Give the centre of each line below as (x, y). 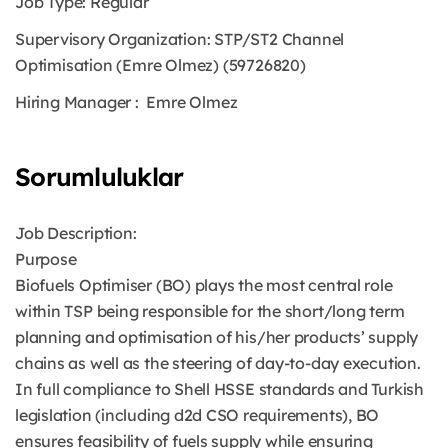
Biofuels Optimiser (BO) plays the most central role (204, 285)
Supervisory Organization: (113, 39)
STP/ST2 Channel (277, 39)
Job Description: (76, 233)
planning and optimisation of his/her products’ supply (217, 337)
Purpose (46, 259)
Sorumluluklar (99, 176)
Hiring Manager (73, 102)
